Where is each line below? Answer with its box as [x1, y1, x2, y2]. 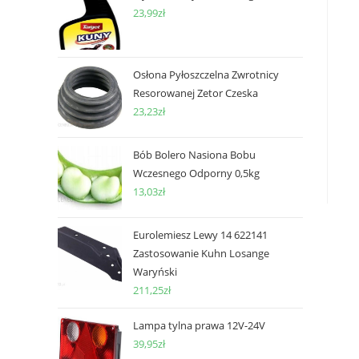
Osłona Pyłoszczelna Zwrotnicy [133, 67, 279, 82]
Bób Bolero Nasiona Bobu [133, 147, 256, 162]
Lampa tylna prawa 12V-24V [133, 318, 265, 333]
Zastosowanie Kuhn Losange [133, 246, 269, 260]
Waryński [133, 264, 177, 279]
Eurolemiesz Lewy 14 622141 [133, 228, 268, 242]
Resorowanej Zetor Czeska [133, 86, 258, 100]
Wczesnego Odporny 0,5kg [133, 166, 260, 180]
